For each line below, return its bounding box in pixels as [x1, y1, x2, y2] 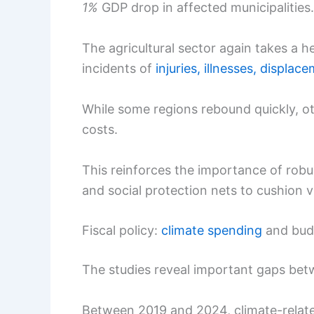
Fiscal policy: [82, 223, 161, 238]
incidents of [82, 60, 156, 76]
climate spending [161, 223, 262, 238]
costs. [82, 121, 118, 137]
